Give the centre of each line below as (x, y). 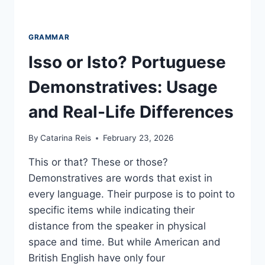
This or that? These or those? (98, 162)
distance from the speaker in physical (117, 226)
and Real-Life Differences (131, 112)
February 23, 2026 (138, 138)
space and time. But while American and (125, 242)
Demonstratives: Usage (123, 87)
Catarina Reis (66, 138)
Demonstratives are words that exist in (120, 178)
